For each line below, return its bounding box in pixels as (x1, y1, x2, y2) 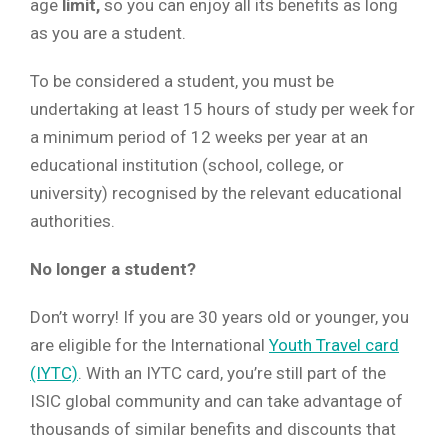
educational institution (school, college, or (30, 155, 344, 176)
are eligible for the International (30, 335, 269, 356)
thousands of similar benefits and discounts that (30, 419, 396, 440)
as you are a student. (30, 23, 186, 44)
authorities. (30, 211, 115, 232)
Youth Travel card (269, 335, 399, 356)
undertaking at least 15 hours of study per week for (30, 99, 415, 120)
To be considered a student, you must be (30, 71, 334, 92)
